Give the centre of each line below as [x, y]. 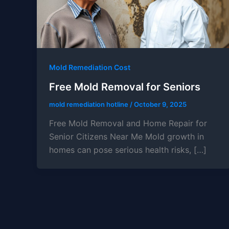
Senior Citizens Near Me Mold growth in [127, 137]
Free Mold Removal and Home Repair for [128, 123]
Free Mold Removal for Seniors [125, 87]
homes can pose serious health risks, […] [128, 150]
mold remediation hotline [89, 104]
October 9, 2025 [160, 104]
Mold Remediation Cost [90, 67]
